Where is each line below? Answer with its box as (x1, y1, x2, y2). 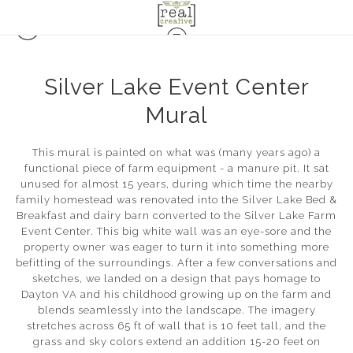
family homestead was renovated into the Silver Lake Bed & (16, 193, 337, 206)
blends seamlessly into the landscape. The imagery (37, 303, 316, 316)
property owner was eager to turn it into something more (24, 240, 329, 253)
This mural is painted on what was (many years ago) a (32, 146, 321, 158)
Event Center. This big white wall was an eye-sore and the (21, 225, 332, 237)
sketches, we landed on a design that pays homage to (32, 272, 321, 284)
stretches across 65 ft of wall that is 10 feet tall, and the (27, 319, 326, 332)
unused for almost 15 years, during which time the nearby (20, 177, 333, 190)
